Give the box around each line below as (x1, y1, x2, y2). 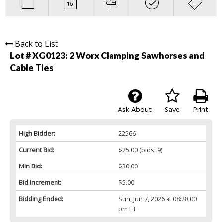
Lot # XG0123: (10, 50, 69, 61)
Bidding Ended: (19, 194, 63, 204)
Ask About (118, 105, 152, 114)
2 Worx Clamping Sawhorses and (69, 50, 205, 61)
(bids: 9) (137, 145, 162, 155)
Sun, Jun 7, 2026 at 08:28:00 (118, 194, 197, 204)
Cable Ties (10, 62, 54, 74)
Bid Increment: (19, 178, 61, 187)
